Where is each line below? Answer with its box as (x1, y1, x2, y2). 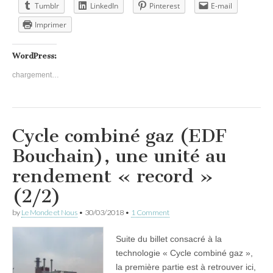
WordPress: (12, 51, 57, 60)
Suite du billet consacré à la (116, 233, 222, 244)
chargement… (12, 70, 59, 79)
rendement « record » (12, 165, 213, 187)
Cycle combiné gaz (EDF (12, 124, 227, 147)
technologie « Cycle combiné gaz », (116, 247, 253, 258)
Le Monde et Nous (21, 207, 77, 217)
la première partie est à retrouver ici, (116, 261, 256, 272)
